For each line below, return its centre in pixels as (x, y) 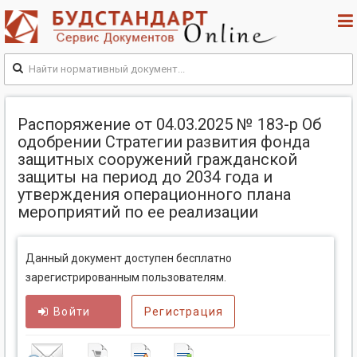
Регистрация (184, 312)
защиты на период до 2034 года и (145, 177)
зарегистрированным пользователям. (126, 278)
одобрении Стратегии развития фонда (164, 142)
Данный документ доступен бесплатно (129, 259)
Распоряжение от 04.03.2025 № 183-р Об (169, 125)
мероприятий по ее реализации (138, 212)
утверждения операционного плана (154, 195)
